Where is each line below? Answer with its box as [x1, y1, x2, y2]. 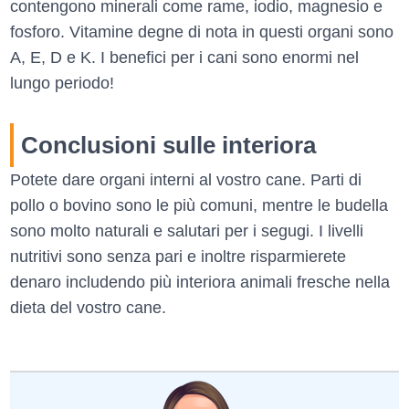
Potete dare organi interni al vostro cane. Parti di [10, 170, 362, 189]
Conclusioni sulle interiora [21, 131, 316, 159]
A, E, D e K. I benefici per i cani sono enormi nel [10, 47, 359, 67]
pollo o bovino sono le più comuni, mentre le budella [10, 195, 388, 215]
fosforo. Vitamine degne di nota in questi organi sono [10, 22, 393, 41]
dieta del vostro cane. [10, 298, 166, 317]
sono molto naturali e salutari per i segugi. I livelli [10, 221, 363, 240]
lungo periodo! [10, 73, 114, 92]
